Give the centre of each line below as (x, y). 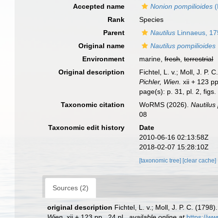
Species (152, 19)
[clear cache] (200, 161)
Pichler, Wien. (160, 82)
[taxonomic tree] (161, 161)
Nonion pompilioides (182, 6)
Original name (102, 46)
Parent (114, 33)
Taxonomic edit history (87, 127)
